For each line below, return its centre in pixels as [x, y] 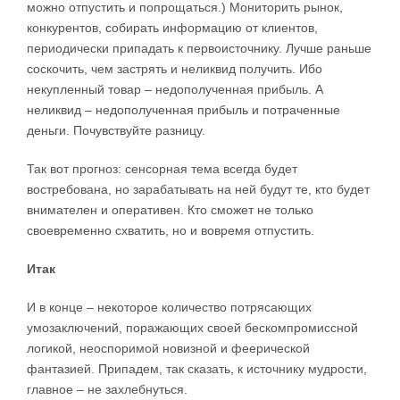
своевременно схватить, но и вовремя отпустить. [171, 231]
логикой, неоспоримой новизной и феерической [168, 349]
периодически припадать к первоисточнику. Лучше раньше [199, 49]
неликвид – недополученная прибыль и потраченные [183, 110]
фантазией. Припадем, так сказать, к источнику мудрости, [197, 369]
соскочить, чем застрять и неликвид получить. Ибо [175, 69]
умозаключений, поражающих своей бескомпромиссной [192, 328]
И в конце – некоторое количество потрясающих [169, 308]
